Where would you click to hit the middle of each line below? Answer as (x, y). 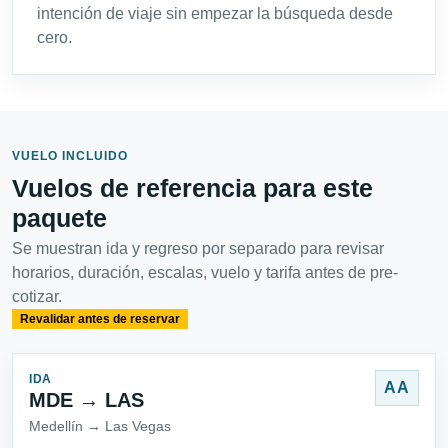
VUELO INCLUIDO (70, 156)
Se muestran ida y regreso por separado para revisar (198, 249)
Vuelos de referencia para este (192, 188)
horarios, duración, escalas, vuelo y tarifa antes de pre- (205, 273)
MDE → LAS (86, 400)
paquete (59, 218)
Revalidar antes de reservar (99, 319)
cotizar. (37, 297)
